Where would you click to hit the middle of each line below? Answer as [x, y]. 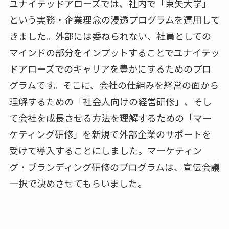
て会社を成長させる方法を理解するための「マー [110, 117]
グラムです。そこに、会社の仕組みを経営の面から [114, 85]
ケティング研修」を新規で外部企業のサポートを [110, 134]
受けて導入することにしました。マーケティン [105, 150]
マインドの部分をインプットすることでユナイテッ [114, 52]
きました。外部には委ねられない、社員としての [110, 36]
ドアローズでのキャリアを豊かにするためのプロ [110, 68]
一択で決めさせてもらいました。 [78, 183]
